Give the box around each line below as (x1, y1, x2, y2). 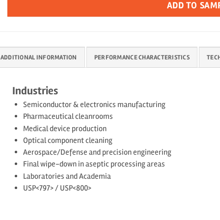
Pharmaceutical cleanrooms (23, 111, 113, 122)
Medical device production (23, 123, 107, 134)
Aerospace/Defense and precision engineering (23, 147, 171, 158)
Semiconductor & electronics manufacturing (23, 100, 165, 110)
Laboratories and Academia (23, 171, 111, 181)
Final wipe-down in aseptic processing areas (23, 159, 165, 169)
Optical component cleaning (23, 135, 112, 145)
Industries (12, 84, 58, 98)
